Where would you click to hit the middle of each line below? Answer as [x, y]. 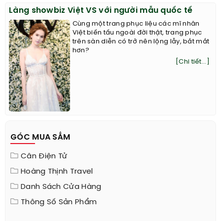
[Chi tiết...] [193, 62]
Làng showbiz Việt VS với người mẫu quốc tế [101, 11]
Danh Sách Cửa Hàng [61, 187]
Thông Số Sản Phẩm [59, 202]
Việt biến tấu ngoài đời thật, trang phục [137, 33]
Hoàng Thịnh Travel [57, 171]
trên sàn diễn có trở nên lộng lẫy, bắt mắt [141, 42]
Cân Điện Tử [44, 156]
